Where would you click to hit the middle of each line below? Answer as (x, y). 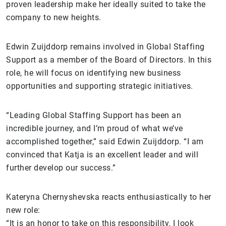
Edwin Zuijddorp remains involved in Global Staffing (105, 46)
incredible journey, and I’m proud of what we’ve (95, 128)
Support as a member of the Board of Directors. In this (109, 60)
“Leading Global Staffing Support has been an (94, 115)
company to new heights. (54, 17)
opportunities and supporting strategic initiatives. (100, 86)
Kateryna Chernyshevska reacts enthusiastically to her (109, 197)
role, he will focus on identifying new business (94, 73)
